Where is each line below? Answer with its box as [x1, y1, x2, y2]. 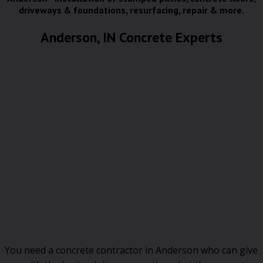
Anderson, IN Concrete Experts [41, 28, 222, 47]
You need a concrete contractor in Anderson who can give [5, 243, 258, 257]
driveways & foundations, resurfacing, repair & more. [19, 4, 244, 16]
